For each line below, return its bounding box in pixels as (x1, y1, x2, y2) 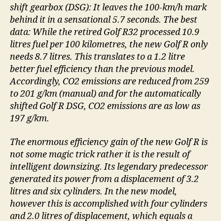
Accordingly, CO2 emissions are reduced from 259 (10, 76, 209, 88)
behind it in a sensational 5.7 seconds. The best (10, 14, 197, 26)
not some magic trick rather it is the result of (10, 148, 190, 160)
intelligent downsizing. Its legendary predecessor (10, 161, 208, 173)
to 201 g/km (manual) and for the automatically (10, 88, 201, 100)
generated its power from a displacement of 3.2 (10, 173, 199, 185)
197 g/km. (10, 113, 49, 125)
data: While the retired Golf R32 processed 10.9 (10, 27, 199, 38)
